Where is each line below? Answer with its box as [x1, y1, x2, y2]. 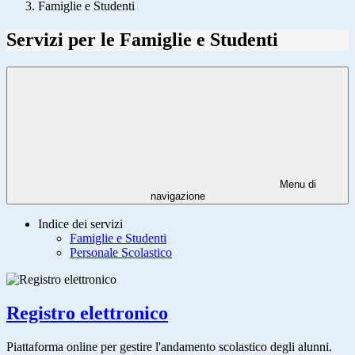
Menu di [277, 178, 316, 191]
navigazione [150, 190, 205, 203]
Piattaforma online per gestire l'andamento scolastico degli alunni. [6, 339, 332, 353]
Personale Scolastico [70, 246, 172, 260]
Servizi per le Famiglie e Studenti [6, 29, 278, 51]
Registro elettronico [6, 303, 168, 324]
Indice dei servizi [38, 217, 123, 231]
